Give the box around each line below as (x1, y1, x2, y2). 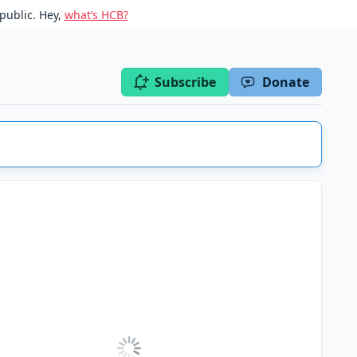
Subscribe (155, 73, 216, 91)
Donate (262, 73, 309, 91)
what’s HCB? (64, 7, 128, 22)
